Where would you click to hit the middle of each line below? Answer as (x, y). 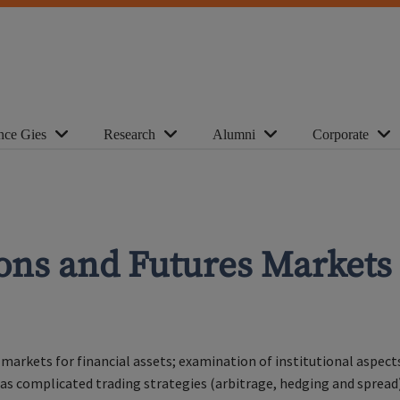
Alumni (234, 134)
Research (129, 134)
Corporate (341, 134)
